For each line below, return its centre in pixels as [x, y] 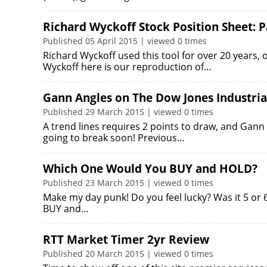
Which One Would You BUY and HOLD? [150, 169]
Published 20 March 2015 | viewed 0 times [128, 254]
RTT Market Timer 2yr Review [126, 240]
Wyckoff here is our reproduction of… [127, 67]
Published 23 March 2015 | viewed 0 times [128, 183]
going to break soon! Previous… [114, 138]
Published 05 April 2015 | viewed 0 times [125, 41]
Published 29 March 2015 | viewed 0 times [128, 112]
